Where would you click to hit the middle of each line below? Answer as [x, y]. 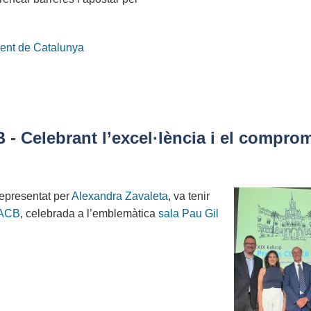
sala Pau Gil [188, 213]
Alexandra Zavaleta [120, 196]
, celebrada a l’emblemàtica [89, 213]
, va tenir [189, 196]
